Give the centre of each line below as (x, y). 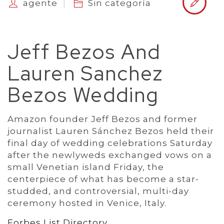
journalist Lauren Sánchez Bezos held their (111, 131)
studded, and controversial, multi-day (98, 191)
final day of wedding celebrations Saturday (110, 143)
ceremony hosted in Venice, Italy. (87, 203)
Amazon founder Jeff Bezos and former (102, 119)
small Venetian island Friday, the (86, 167)
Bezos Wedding (83, 95)
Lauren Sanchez (85, 73)
